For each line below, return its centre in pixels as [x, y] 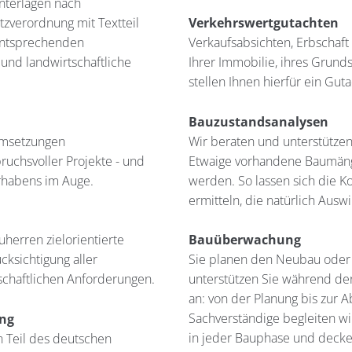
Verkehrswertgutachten [263, 22]
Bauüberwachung [244, 240]
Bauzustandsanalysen [258, 121]
